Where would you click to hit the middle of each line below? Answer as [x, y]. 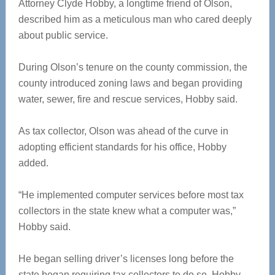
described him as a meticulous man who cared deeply [135, 19]
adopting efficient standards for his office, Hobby [122, 147]
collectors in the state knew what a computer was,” [127, 211]
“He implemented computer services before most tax [131, 195]
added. [33, 163]
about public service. [63, 35]
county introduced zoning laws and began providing [130, 83]
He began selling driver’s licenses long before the [126, 259]
